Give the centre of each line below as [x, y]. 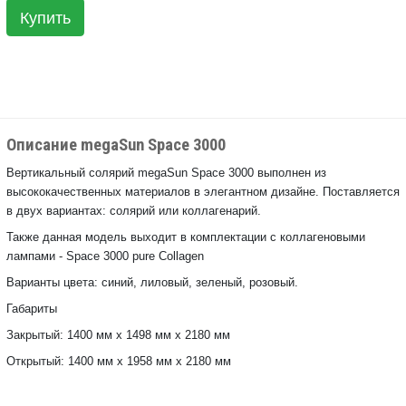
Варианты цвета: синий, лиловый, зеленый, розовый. [152, 282]
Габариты [32, 308]
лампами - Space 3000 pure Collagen [105, 256]
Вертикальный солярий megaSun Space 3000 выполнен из [166, 172]
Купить [45, 17]
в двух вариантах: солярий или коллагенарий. [134, 210]
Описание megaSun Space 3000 [116, 145]
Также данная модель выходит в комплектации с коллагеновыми [186, 237]
